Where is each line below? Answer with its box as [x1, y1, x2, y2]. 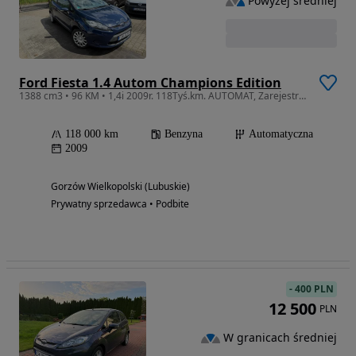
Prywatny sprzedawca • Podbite [51, 196, 189, 211]
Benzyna [164, 127, 203, 140]
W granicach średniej [223, 330, 337, 346]
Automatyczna [249, 127, 313, 140]
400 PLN [295, 281, 334, 296]
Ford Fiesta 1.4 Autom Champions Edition [19, 73, 281, 91]
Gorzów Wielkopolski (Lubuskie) [51, 179, 190, 193]
